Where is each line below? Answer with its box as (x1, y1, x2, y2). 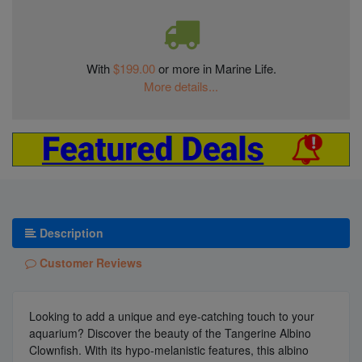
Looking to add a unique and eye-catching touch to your (29, 307, 314, 324)
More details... (144, 77, 218, 95)
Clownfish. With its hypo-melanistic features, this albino (29, 341, 309, 358)
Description (36, 224, 103, 241)
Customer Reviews (36, 254, 142, 271)
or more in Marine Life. (158, 59, 276, 77)
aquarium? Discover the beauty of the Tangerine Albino (29, 324, 311, 341)
